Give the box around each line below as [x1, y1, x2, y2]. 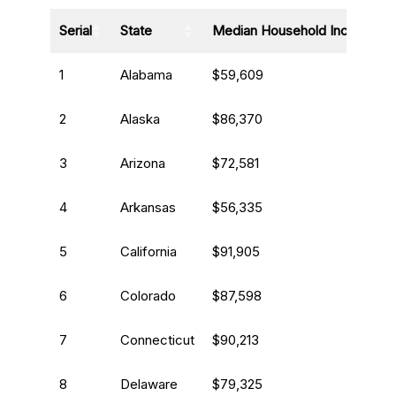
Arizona [119, 155, 165, 172]
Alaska [119, 110, 160, 128]
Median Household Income [211, 22, 376, 40]
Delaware [119, 376, 178, 393]
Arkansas [119, 199, 176, 217]
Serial [58, 22, 92, 40]
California [119, 243, 177, 261]
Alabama [119, 66, 172, 84]
